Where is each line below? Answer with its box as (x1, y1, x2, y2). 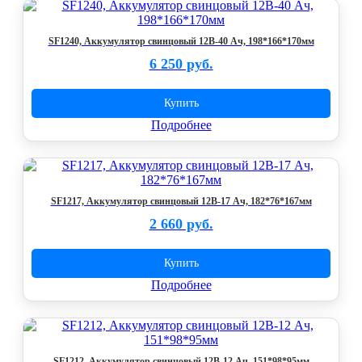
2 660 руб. (149, 216, 213, 232)
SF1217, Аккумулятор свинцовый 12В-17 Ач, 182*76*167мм (50, 196, 312, 207)
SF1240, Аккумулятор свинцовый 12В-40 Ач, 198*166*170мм (48, 36, 314, 47)
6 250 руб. (149, 56, 213, 72)
